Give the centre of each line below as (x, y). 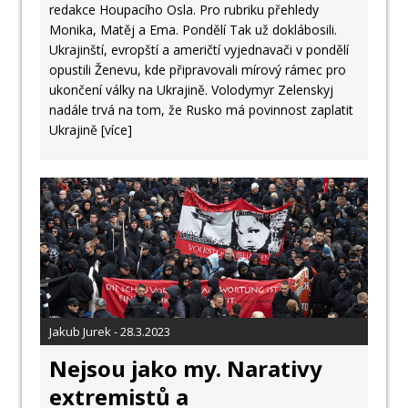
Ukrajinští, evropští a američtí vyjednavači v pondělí (199, 50)
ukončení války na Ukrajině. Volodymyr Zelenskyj (191, 90)
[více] (117, 130)
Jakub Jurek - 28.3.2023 (110, 331)
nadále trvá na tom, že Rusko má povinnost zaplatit (201, 110)
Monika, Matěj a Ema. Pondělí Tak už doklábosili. (193, 30)
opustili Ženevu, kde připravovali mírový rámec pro (198, 70)
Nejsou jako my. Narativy (186, 368)
